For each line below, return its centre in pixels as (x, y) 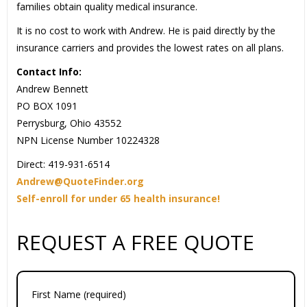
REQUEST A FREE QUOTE (135, 243)
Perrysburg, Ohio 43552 (69, 123)
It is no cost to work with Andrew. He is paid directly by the (146, 31)
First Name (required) (78, 295)
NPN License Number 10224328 (88, 140)
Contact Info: (49, 72)
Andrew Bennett (52, 89)
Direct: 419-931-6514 (63, 164)
